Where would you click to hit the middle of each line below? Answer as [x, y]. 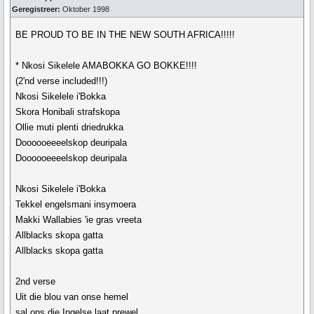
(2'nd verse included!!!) [62, 81]
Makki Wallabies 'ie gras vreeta [79, 220]
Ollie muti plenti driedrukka [70, 127]
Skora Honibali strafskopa [68, 112]
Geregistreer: [36, 9]
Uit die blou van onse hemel [72, 297]
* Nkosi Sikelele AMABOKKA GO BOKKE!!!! [107, 66]
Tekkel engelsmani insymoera [76, 204]
